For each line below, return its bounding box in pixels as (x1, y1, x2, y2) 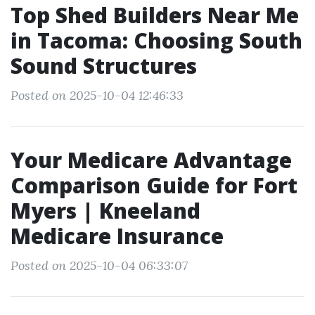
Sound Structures (11, 51, 197, 80)
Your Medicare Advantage (11, 146, 292, 174)
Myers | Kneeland (11, 196, 200, 225)
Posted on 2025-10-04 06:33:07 (11, 257, 188, 274)
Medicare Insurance (11, 221, 224, 250)
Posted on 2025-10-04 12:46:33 (11, 87, 184, 103)
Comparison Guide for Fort (11, 171, 297, 200)
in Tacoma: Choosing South (11, 26, 302, 55)
